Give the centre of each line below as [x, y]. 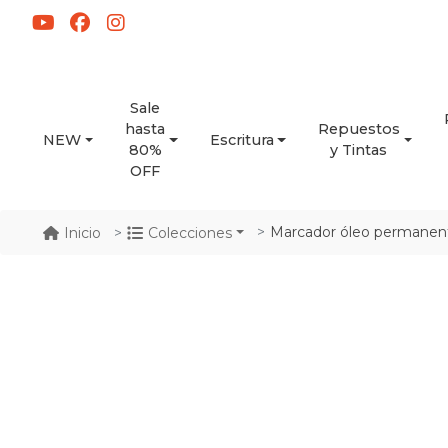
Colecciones [190, 232]
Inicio [82, 232]
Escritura [241, 139]
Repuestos [358, 129]
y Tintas [359, 150]
